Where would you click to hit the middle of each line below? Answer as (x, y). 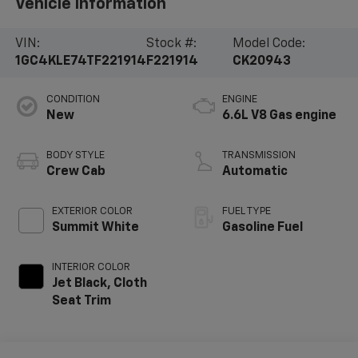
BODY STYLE (75, 155)
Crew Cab (76, 171)
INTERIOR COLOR (91, 267)
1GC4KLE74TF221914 (80, 62)
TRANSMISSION (259, 155)
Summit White (95, 227)
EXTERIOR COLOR (92, 211)
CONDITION (73, 99)
